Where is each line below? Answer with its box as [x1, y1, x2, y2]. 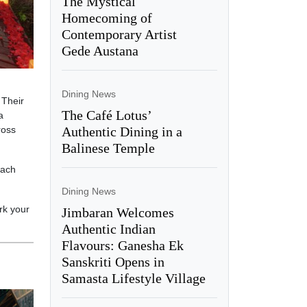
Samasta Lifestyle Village [61, 270, 206, 286]
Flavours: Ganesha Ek [61, 237, 184, 253]
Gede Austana [61, 42, 138, 58]
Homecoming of [61, 10, 152, 25]
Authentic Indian [61, 221, 156, 236]
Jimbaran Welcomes [61, 204, 174, 220]
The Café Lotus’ [61, 107, 151, 123]
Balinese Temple [61, 140, 155, 156]
